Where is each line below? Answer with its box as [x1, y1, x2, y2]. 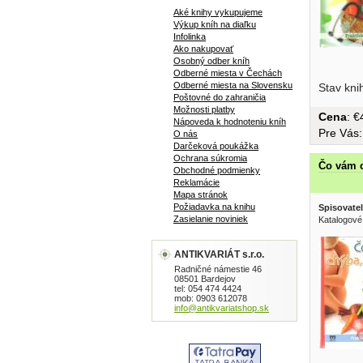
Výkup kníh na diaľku [173, 19, 256, 29]
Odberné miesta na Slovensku [173, 80, 293, 90]
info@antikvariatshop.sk [174, 303, 269, 313]
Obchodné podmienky [173, 165, 260, 175]
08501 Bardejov [174, 274, 236, 284]
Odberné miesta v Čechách [173, 68, 282, 78]
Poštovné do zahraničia [173, 92, 266, 102]
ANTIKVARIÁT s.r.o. [174, 249, 264, 260]
